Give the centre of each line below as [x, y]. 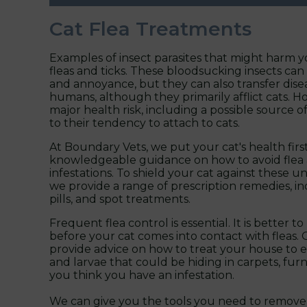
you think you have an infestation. [142, 275]
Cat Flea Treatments [150, 28]
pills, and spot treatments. [120, 199]
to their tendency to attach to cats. [145, 123]
